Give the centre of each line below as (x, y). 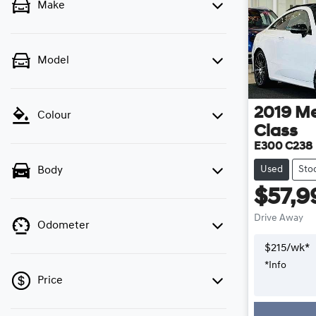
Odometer (63, 226)
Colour (54, 116)
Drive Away (279, 218)
